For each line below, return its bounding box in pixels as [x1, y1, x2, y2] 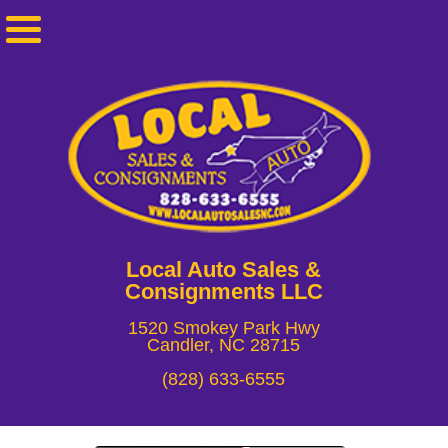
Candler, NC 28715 [147, 335, 301, 356]
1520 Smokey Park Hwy [127, 318, 320, 339]
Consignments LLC [124, 279, 323, 305]
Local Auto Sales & [126, 257, 322, 283]
